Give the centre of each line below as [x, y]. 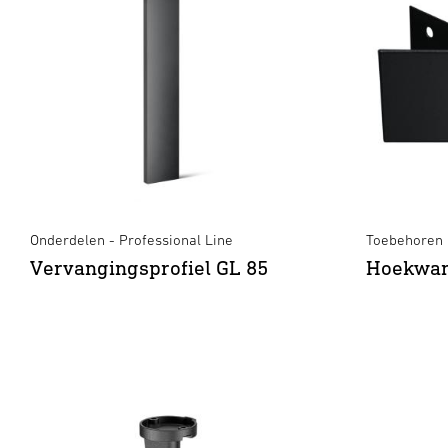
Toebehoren [404, 239]
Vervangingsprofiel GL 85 [149, 267]
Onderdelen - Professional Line [131, 239]
